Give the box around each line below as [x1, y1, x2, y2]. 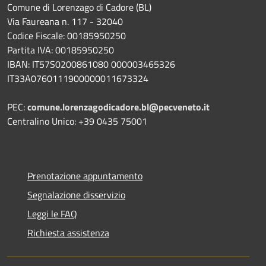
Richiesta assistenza [27, 225, 109, 240]
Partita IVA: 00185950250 [7, 42, 114, 57]
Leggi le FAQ [27, 206, 77, 221]
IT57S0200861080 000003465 [32, 56, 159, 71]
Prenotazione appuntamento [27, 168, 142, 183]
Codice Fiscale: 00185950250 [7, 28, 126, 43]
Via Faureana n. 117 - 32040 [7, 14, 123, 28]
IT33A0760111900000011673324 [7, 71, 148, 85]
